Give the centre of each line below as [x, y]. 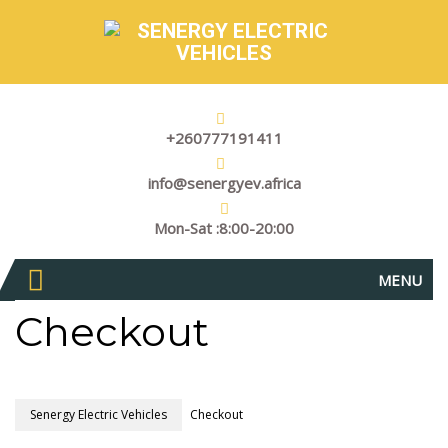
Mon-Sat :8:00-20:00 [224, 228]
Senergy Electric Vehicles [98, 414]
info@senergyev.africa [224, 183]
